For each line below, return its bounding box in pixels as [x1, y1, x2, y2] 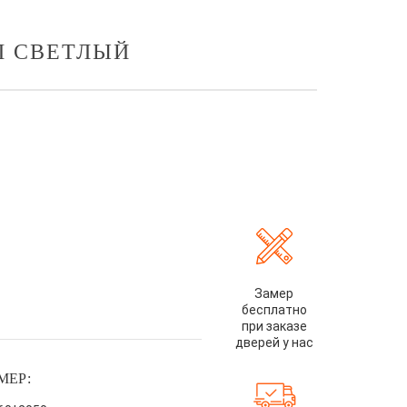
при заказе [241, 319, 307, 333]
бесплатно [241, 303, 307, 317]
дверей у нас [234, 335, 313, 350]
